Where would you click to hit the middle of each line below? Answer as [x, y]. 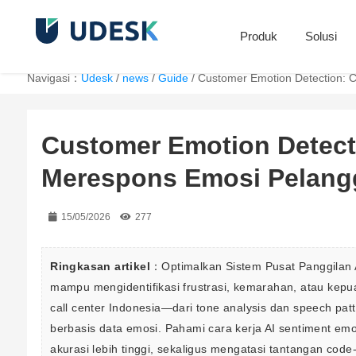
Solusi [321, 36]
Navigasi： [54, 78]
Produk [259, 36]
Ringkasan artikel [101, 266]
